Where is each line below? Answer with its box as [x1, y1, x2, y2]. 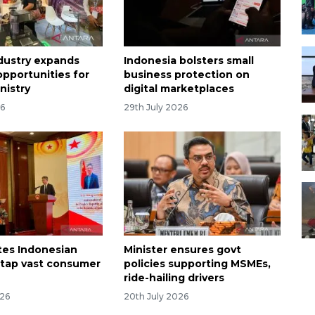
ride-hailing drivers [123, 271, 224, 285]
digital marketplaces [123, 82, 234, 95]
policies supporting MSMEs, [123, 257, 271, 271]
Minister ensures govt [123, 243, 241, 257]
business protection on [123, 67, 250, 81]
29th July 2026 [123, 101, 188, 112]
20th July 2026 [123, 291, 188, 302]
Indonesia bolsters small [123, 53, 254, 67]
